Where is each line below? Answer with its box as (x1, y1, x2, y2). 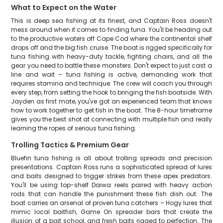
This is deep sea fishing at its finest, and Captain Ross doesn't (11, 16, 212, 25)
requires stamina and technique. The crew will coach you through (11, 79, 212, 88)
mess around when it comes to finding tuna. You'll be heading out (11, 25, 212, 34)
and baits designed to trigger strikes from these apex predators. (11, 172, 212, 180)
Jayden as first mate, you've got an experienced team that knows (11, 97, 212, 106)
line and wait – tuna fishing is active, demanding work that (11, 70, 212, 79)
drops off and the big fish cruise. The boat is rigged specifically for (11, 43, 212, 52)
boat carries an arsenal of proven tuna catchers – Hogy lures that (11, 199, 212, 207)
